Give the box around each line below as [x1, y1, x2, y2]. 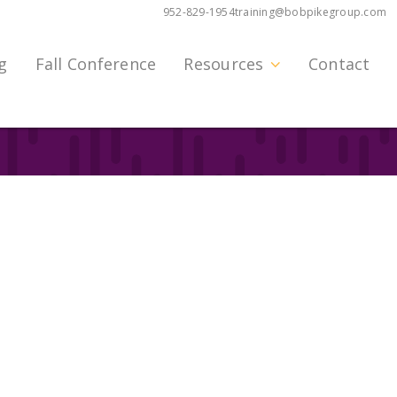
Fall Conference [35, 52, 157, 74]
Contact [307, 52, 370, 74]
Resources [183, 52, 264, 74]
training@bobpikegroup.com [234, 4, 386, 19]
